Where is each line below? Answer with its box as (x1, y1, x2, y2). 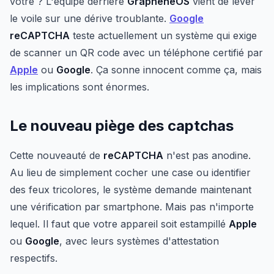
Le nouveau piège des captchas (10, 117, 234, 135)
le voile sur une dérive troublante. (10, 12, 169, 25)
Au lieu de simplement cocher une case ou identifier (10, 166, 251, 179)
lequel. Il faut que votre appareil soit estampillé (10, 218, 229, 231)
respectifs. (10, 252, 57, 265)
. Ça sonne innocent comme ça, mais (91, 64, 262, 76)
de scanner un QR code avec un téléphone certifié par (10, 46, 263, 59)
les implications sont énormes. (10, 81, 149, 94)
